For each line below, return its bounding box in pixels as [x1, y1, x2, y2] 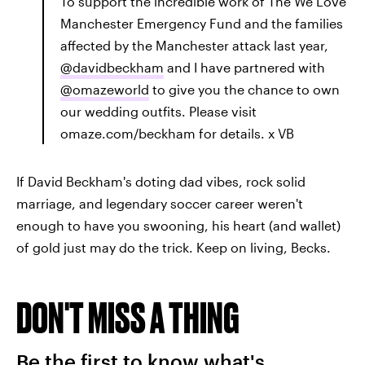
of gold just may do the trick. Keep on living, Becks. [16, 240, 331, 256]
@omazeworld [60, 81, 149, 98]
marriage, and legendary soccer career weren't [16, 196, 303, 212]
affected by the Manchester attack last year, [60, 37, 328, 54]
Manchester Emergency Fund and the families [60, 15, 343, 32]
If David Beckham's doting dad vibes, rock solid [16, 174, 306, 190]
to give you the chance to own [149, 81, 340, 98]
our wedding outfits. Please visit [60, 103, 257, 120]
